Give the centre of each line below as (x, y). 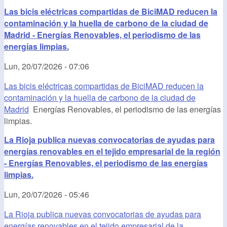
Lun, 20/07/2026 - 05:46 (47, 194)
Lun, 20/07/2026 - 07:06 (47, 66)
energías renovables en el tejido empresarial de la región (112, 151)
